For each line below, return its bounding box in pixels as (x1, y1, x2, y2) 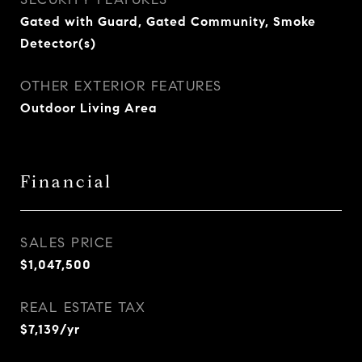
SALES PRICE (20, 234, 114, 251)
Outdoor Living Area (20, 100, 157, 116)
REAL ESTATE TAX (20, 299, 146, 316)
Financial (20, 171, 112, 192)
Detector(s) (20, 36, 96, 51)
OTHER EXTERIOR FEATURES (20, 78, 222, 95)
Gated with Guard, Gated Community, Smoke (20, 14, 316, 29)
